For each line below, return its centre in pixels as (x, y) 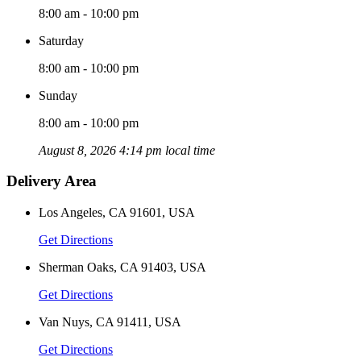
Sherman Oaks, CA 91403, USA (122, 268)
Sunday (58, 95)
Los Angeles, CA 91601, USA (117, 213)
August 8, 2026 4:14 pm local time (127, 150)
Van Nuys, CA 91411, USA (110, 322)
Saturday (61, 40)
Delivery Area (52, 181)
